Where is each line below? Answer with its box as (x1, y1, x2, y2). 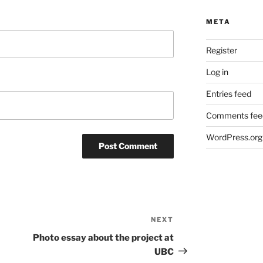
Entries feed (205, 89, 251, 99)
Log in (205, 67, 228, 77)
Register (205, 45, 237, 56)
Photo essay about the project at (33, 232, 174, 243)
